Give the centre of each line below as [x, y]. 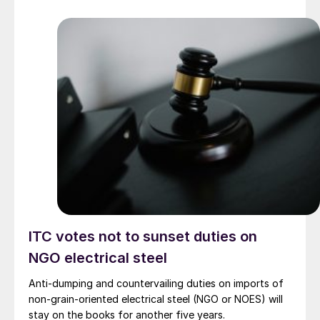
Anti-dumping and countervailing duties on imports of [156, 284]
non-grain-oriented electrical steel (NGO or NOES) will [156, 299]
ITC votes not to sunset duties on [143, 237]
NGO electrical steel [98, 258]
